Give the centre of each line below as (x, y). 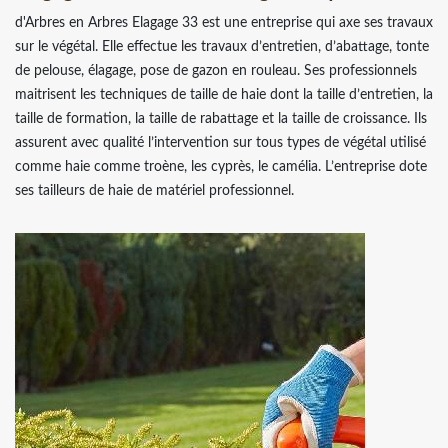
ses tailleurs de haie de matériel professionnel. (154, 190)
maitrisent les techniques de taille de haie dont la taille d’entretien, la (224, 94)
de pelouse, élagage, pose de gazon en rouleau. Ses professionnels (216, 70)
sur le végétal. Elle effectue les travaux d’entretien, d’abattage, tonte (222, 46)
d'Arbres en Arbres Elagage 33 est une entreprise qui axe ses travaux (224, 22)
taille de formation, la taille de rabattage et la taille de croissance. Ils (221, 118)
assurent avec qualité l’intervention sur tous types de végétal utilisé (220, 142)
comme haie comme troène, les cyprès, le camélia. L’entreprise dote (221, 166)
